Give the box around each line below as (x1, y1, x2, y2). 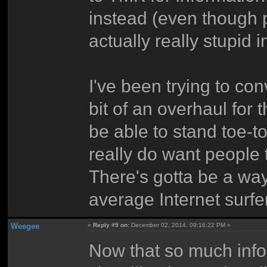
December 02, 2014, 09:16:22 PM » (129, 222, 231, 229)
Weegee (10, 222, 39, 231)
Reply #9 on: (93, 222, 130, 229)
